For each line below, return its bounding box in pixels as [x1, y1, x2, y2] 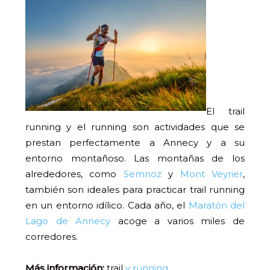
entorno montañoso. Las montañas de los [25, 152, 245, 164]
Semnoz [123, 168, 162, 180]
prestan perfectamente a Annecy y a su [25, 137, 245, 148]
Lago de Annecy [25, 215, 111, 227]
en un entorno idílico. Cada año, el [25, 199, 189, 211]
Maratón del [188, 199, 245, 211]
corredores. [25, 231, 78, 242]
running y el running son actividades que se [25, 121, 245, 133]
